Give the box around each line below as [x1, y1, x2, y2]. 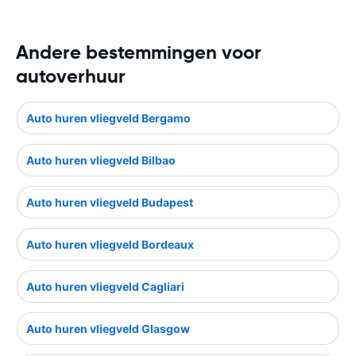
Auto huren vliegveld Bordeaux [26, 237, 194, 251]
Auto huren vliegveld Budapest [26, 195, 193, 209]
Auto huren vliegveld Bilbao [26, 153, 176, 167]
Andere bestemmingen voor [16, 40, 261, 64]
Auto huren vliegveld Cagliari [26, 279, 184, 293]
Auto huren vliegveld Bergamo [26, 110, 191, 125]
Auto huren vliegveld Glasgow [26, 321, 190, 335]
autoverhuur [16, 64, 126, 88]
